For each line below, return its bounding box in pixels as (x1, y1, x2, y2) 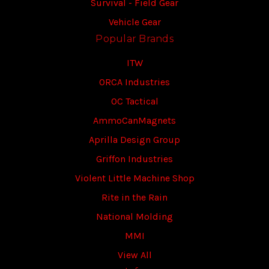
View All (117, 249, 152, 261)
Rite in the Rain (101, 192, 168, 203)
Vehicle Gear (108, 16, 161, 28)
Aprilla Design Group (89, 134, 180, 145)
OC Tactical (110, 95, 159, 107)
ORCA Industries (99, 76, 170, 88)
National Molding (96, 211, 173, 222)
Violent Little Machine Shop (74, 172, 195, 184)
